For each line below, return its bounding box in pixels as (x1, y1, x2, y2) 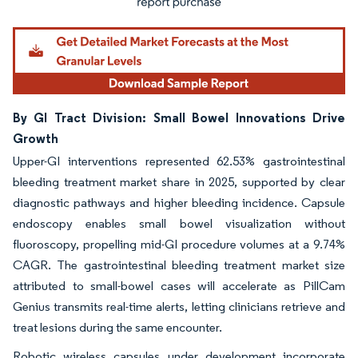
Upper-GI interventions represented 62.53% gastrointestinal (13, 153, 345, 169)
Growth (13, 129, 58, 146)
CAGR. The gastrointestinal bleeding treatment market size (13, 257, 345, 272)
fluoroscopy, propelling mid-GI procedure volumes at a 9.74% (13, 236, 345, 252)
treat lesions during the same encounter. (13, 319, 225, 335)
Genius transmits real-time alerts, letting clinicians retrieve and (13, 298, 345, 314)
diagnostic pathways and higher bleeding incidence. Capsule (13, 194, 345, 210)
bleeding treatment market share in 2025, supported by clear (13, 173, 345, 189)
